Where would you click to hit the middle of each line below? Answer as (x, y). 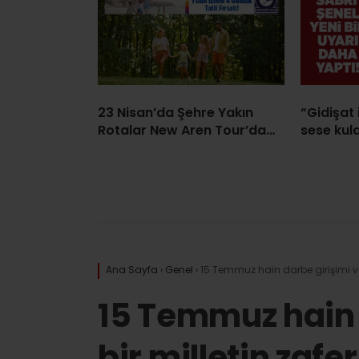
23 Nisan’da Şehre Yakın (175, 112)
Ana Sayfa (132, 269)
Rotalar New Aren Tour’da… (186, 130)
